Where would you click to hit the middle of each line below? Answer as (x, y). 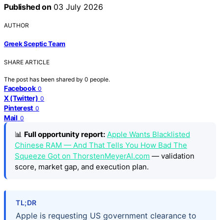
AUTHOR (16, 25)
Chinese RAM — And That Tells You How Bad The (101, 145)
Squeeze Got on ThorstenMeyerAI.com (82, 156)
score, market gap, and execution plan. (82, 167)
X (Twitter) (21, 98)
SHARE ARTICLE (27, 62)
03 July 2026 (77, 7)
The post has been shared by (44, 80)
